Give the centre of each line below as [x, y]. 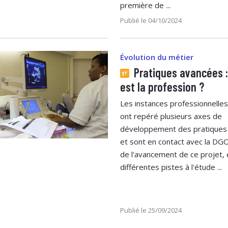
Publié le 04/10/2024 [151, 20]
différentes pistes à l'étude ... [171, 167]
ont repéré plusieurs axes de [171, 116]
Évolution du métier [157, 57]
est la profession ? [162, 87]
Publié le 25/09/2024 [151, 210]
